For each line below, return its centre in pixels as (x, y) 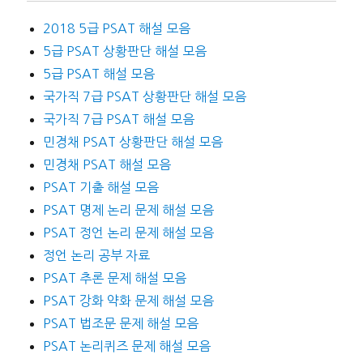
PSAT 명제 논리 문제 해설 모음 (128, 209)
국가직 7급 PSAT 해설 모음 (118, 119)
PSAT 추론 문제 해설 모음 (114, 278)
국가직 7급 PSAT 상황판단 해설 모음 (144, 96)
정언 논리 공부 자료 (96, 255)
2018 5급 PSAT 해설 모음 (116, 28)
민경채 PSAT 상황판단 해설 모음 (132, 141)
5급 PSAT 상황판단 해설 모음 (124, 51)
